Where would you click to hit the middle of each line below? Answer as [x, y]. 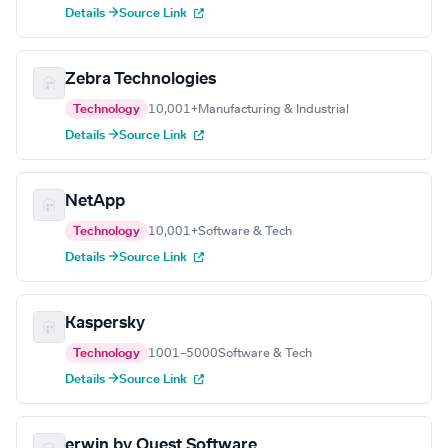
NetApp [95, 201]
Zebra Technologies [140, 79]
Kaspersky [105, 323]
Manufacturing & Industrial [273, 109]
